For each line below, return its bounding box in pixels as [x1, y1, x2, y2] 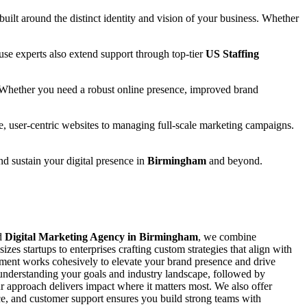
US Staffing [206, 47, 259, 60]
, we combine [198, 231, 256, 243]
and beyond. [206, 154, 262, 167]
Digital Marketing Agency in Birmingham [5, 231, 198, 243]
